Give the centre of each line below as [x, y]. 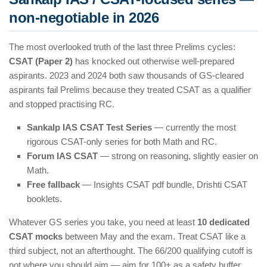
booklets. [44, 199]
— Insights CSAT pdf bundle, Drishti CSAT [164, 185]
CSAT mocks [36, 237]
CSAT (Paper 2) [41, 61]
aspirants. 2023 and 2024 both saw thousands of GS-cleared [126, 76]
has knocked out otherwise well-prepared [153, 61]
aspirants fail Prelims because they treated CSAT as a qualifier [130, 90]
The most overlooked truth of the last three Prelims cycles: [122, 47]
